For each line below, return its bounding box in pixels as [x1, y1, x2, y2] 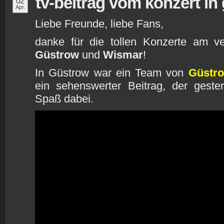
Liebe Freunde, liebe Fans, [35, 17, 163, 30]
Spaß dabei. [35, 92, 93, 105]
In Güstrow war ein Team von [35, 66, 188, 79]
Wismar [103, 48, 143, 61]
